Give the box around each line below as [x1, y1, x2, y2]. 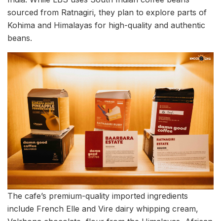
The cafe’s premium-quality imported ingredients [7, 191, 188, 201]
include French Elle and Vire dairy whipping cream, [7, 204, 198, 214]
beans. [7, 33, 32, 43]
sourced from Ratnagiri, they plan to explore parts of [7, 7, 207, 17]
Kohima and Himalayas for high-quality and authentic [7, 20, 205, 30]
